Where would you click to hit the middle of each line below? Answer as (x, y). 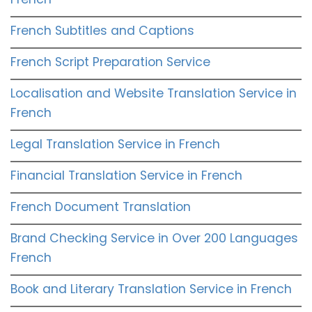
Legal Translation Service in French (115, 144)
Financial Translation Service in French (126, 175)
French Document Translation (101, 206)
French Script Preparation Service (110, 62)
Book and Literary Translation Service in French (151, 289)
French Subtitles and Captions (102, 30)
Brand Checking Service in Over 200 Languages (154, 238)
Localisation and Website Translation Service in (154, 93)
